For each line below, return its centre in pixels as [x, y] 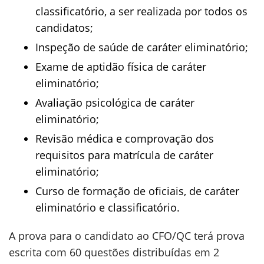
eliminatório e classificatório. [108, 207]
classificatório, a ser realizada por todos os [141, 11]
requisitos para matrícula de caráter [124, 155]
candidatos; [64, 28]
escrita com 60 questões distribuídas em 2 [114, 252]
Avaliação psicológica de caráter [115, 103]
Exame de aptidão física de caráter [121, 67]
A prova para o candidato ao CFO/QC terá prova [127, 236]
